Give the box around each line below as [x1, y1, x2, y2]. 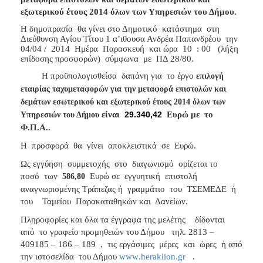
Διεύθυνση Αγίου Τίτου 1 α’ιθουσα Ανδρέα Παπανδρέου [21, 33, 223, 43]
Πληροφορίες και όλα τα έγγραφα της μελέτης [21, 214, 186, 224]
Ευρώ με [167, 109, 200, 119]
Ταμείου [42, 196, 71, 206]
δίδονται [195, 214, 225, 224]
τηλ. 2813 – [171, 227, 214, 237]
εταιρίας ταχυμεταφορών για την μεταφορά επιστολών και [21, 84, 226, 93]
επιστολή [165, 171, 197, 181]
